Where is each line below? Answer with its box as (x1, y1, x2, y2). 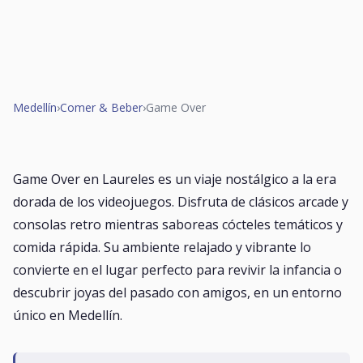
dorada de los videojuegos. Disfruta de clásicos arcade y (13, 193, 348, 211)
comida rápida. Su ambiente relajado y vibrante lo (13, 238, 311, 256)
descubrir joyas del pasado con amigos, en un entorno (13, 284, 342, 301)
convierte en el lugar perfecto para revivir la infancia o (13, 261, 342, 279)
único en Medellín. (13, 306, 122, 324)
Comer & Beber (60, 100, 143, 115)
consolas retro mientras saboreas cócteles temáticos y (13, 216, 343, 233)
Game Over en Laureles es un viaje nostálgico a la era (13, 170, 336, 188)
